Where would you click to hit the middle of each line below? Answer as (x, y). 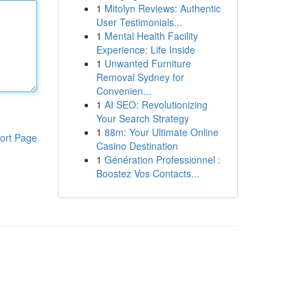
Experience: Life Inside (145, 49)
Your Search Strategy (142, 118)
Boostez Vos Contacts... (147, 173)
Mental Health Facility (151, 36)
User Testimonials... (139, 22)
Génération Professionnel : (162, 159)
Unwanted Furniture (147, 63)
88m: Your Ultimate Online (161, 132)
